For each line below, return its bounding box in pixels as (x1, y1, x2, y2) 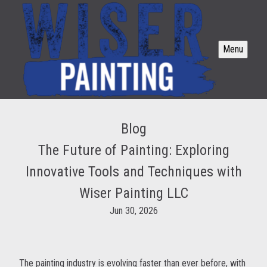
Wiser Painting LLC (79, 185, 188, 202)
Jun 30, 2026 (109, 205, 158, 217)
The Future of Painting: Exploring (38, 142, 229, 159)
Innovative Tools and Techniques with (25, 163, 242, 181)
